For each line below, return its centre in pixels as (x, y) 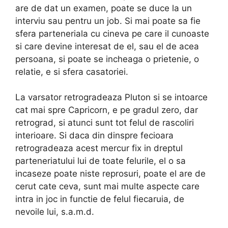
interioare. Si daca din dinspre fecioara (94, 136)
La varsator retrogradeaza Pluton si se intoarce (111, 97)
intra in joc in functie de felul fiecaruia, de (100, 199)
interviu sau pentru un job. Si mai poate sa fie (108, 21)
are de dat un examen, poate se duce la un (104, 8)
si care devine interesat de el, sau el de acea (107, 46)
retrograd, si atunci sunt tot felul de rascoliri (105, 123)
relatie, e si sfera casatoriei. (72, 72)
